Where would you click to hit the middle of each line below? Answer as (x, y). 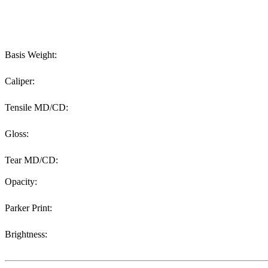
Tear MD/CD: (31, 160)
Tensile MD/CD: (36, 107)
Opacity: (21, 182)
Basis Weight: (31, 55)
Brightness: (26, 234)
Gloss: (17, 134)
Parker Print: (28, 208)
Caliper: (20, 81)
